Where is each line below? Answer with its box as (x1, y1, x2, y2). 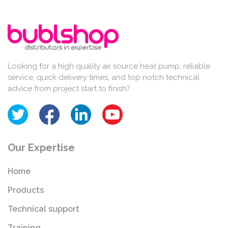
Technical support (8, 204, 79, 214)
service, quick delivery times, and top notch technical (8, 73, 199, 82)
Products (8, 185, 44, 195)
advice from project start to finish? (8, 84, 130, 94)
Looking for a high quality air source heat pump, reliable (8, 62, 210, 71)
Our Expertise (8, 141, 75, 154)
